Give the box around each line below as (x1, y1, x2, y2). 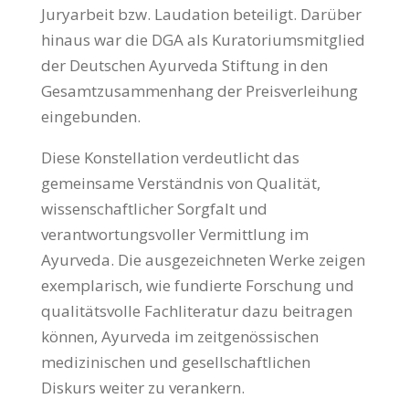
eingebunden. (40, 106, 141, 128)
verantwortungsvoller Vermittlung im (40, 224, 309, 246)
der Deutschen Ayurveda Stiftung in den (40, 55, 328, 77)
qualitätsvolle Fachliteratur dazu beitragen (40, 300, 352, 322)
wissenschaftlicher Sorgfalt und (40, 198, 267, 220)
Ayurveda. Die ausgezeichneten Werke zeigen (40, 249, 365, 271)
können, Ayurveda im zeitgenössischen (40, 326, 319, 348)
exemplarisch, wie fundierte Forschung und (40, 275, 354, 297)
